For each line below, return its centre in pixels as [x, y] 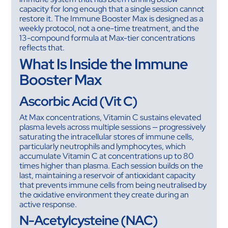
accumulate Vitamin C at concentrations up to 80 [107, 156]
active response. [48, 205]
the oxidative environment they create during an [104, 195]
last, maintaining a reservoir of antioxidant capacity [108, 176]
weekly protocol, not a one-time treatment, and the [109, 28]
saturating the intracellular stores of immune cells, [107, 137]
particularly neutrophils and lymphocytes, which [103, 147]
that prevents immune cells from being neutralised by [113, 185]
